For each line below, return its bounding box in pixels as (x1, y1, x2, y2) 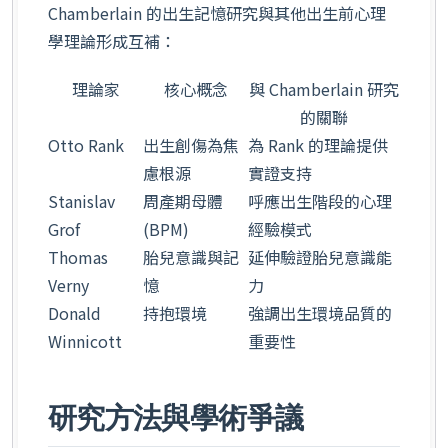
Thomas (48, 244, 108, 269)
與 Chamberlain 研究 (249, 76, 399, 101)
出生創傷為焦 (143, 132, 239, 157)
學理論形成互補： (48, 29, 176, 54)
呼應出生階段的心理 (248, 188, 392, 213)
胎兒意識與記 (143, 244, 239, 269)
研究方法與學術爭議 (48, 399, 304, 435)
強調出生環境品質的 (248, 300, 392, 325)
